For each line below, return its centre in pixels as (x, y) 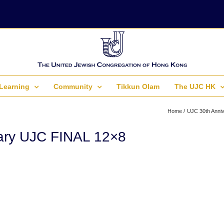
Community (73, 86)
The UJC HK (195, 86)
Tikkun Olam (138, 86)
